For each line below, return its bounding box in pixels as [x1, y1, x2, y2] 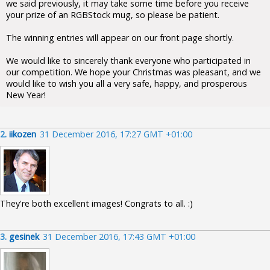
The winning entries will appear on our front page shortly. [6, 32, 234, 43]
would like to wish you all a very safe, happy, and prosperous [6, 78, 247, 89]
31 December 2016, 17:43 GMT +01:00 [43, 231, 195, 242]
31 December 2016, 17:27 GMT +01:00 [40, 128, 192, 140]
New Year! [6, 89, 46, 101]
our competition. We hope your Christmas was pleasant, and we [6, 66, 261, 78]
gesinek [9, 231, 39, 242]
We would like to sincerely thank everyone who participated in [6, 55, 251, 66]
